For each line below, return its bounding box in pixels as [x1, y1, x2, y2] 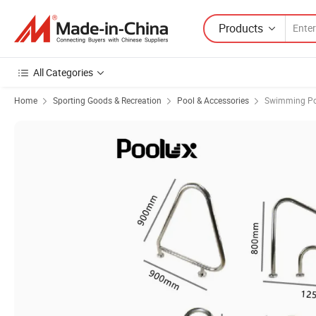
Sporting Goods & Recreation [53, 95, 162, 106]
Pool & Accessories [177, 95, 249, 106]
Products [219, 20, 263, 36]
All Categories [33, 66, 93, 79]
